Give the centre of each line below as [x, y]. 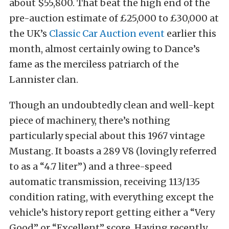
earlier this [190, 33]
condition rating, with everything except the [111, 197]
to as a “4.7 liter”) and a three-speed [91, 166]
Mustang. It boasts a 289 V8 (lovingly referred [113, 151]
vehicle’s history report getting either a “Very [112, 212]
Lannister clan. [44, 79]
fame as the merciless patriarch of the [94, 64]
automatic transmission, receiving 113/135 [105, 182]
